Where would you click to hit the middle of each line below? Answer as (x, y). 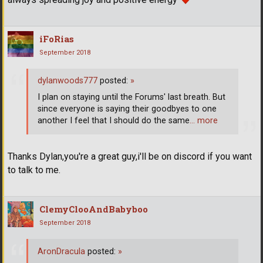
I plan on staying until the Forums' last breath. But (131, 97)
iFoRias (57, 38)
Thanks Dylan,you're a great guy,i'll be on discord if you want (130, 156)
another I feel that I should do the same (114, 121)
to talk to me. (34, 170)
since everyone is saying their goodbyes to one (127, 109)
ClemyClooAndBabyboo (94, 209)
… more (204, 121)
